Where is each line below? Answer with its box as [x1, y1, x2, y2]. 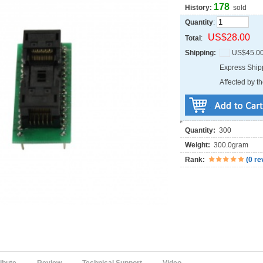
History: [185, 4, 214, 12]
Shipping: [185, 49, 216, 57]
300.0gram [210, 141, 248, 150]
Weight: [185, 141, 210, 150]
